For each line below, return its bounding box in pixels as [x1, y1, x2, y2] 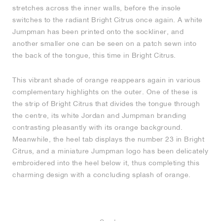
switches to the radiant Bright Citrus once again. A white [12, 16, 203, 24]
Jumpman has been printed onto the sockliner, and [12, 28, 184, 36]
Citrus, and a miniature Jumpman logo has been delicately [12, 147, 208, 155]
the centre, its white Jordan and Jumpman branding [12, 111, 186, 120]
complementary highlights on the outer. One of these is [12, 88, 197, 96]
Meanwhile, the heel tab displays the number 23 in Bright [12, 135, 204, 144]
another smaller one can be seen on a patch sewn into [12, 39, 196, 48]
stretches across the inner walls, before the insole [12, 4, 181, 12]
